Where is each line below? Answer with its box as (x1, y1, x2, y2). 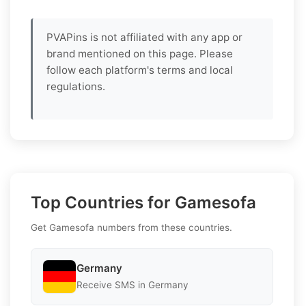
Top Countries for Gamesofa (31, 192, 256, 212)
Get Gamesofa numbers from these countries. (31, 221, 232, 233)
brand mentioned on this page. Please (46, 46, 233, 60)
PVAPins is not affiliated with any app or (46, 30, 242, 44)
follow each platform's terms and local (46, 63, 233, 76)
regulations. (46, 79, 105, 93)
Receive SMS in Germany (76, 279, 189, 291)
